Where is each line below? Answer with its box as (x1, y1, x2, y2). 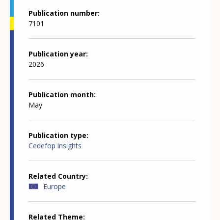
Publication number (28, 8, 98, 18)
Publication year (28, 49, 86, 59)
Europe (43, 182, 66, 192)
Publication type (28, 131, 86, 140)
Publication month (28, 90, 94, 100)
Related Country (28, 171, 86, 181)
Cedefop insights (28, 141, 82, 151)
